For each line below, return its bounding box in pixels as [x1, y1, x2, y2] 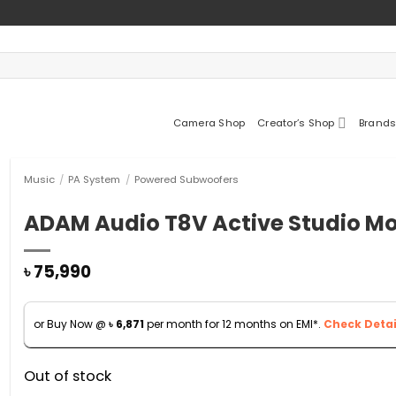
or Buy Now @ [33, 316, 109, 332]
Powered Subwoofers [134, 172, 240, 187]
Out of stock [23, 365, 111, 386]
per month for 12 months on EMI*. [143, 316, 324, 332]
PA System [68, 172, 121, 187]
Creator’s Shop [257, 116, 335, 130]
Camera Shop [172, 116, 246, 130]
